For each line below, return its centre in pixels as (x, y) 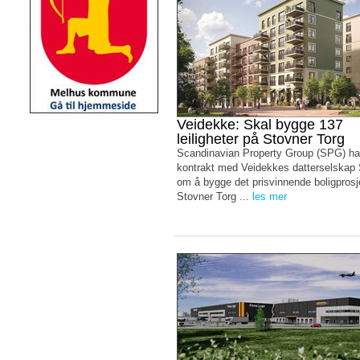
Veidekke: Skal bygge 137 (260, 125)
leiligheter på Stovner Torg (261, 139)
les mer (270, 196)
